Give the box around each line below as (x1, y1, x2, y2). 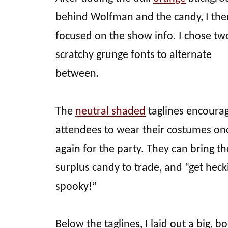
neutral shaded (75, 105, 146, 118)
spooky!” (55, 181, 97, 193)
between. (55, 68, 99, 80)
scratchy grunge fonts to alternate (55, 49, 212, 61)
